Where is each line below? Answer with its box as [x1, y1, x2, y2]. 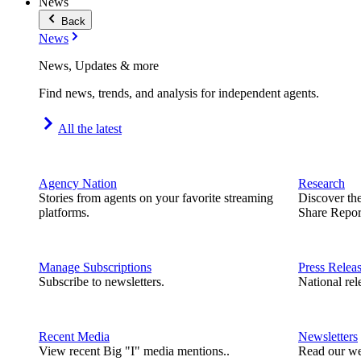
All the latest [58, 122, 122, 136]
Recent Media [39, 330, 110, 344]
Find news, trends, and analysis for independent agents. [39, 86, 319, 101]
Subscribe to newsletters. [39, 275, 164, 289]
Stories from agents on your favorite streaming [39, 191, 273, 205]
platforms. [39, 205, 89, 220]
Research [298, 176, 345, 191]
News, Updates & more [39, 59, 159, 73]
